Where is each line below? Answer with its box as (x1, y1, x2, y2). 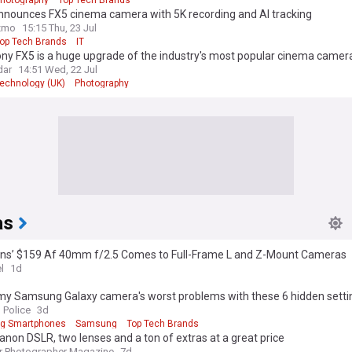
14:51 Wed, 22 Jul (18, 63, 97, 75)
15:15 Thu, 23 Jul (22, 21, 97, 34)
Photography (75, 77, 129, 89)
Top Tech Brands (126, 317, 199, 329)
